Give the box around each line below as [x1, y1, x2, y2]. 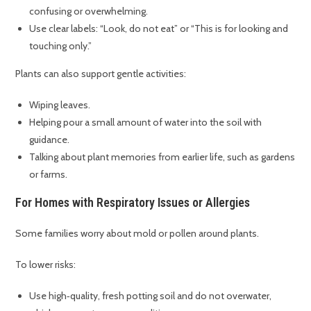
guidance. [29, 133, 70, 146]
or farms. [29, 168, 68, 181]
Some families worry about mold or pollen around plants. [15, 227, 260, 240]
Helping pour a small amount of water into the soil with [29, 116, 262, 129]
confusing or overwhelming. [29, 5, 149, 18]
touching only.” [29, 40, 92, 53]
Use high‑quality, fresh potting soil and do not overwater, [29, 289, 272, 303]
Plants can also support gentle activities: [15, 67, 187, 81]
